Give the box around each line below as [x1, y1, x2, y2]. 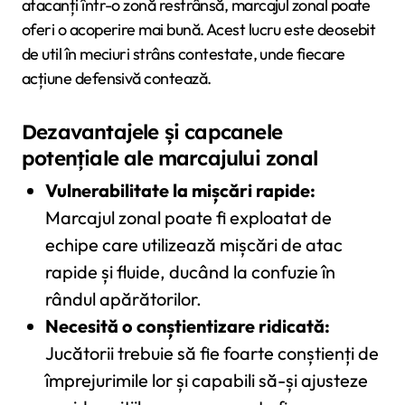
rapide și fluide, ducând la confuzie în [44, 260, 335, 284]
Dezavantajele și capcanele [22, 119, 283, 146]
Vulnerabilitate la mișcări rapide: [44, 179, 316, 202]
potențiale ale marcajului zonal [22, 146, 318, 172]
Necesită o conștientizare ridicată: [44, 315, 330, 338]
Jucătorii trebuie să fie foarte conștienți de [44, 342, 379, 365]
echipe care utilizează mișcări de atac [44, 233, 343, 257]
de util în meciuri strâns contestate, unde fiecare [22, 43, 344, 65]
